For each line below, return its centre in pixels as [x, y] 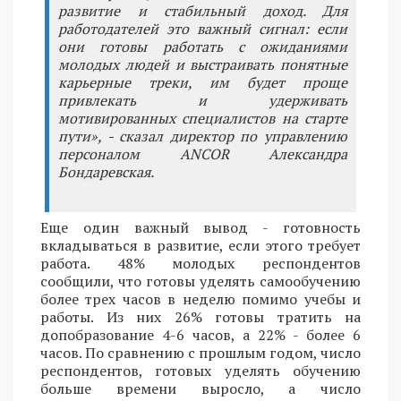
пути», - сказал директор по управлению [203, 136]
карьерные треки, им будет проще [203, 82]
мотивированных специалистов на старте [203, 118]
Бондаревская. [106, 171]
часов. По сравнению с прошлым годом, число [200, 352]
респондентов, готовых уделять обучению [200, 370]
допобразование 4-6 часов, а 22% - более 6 [200, 334]
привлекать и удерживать [203, 100]
